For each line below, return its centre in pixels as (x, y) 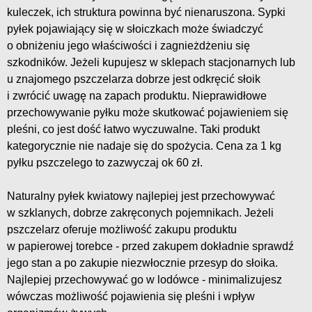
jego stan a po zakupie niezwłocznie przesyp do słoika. (142, 263)
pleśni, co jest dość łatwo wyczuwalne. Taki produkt (133, 130)
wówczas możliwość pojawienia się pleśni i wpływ (131, 297)
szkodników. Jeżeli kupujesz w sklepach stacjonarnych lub (151, 63)
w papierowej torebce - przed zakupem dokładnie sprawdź (150, 247)
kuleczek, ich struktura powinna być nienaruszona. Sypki (146, 13)
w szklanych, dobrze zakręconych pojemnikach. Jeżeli (140, 213)
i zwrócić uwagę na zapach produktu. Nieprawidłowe (137, 96)
